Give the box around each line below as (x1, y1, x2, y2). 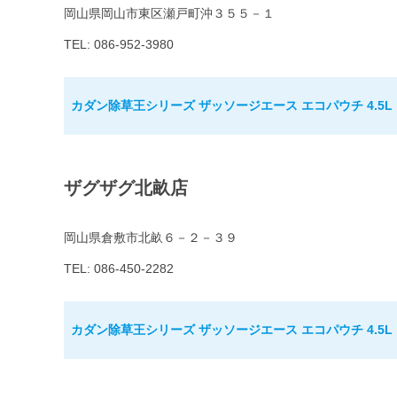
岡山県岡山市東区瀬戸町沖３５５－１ (64, 6, 275, 21)
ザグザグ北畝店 (64, 178, 188, 198)
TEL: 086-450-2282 (64, 261, 174, 276)
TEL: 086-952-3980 (64, 37, 174, 52)
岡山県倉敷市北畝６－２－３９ (64, 230, 237, 245)
